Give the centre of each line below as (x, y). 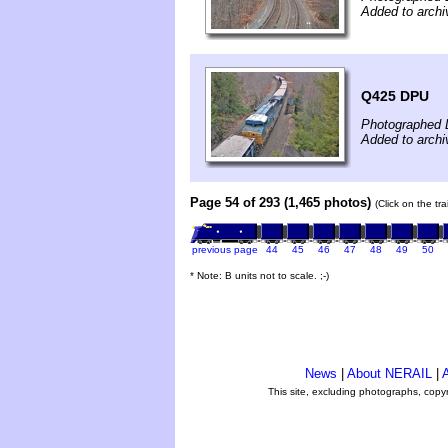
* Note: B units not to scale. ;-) (259, 276)
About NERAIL (389, 373)
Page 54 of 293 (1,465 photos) (280, 203)
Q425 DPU (395, 96)
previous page (224, 250)
